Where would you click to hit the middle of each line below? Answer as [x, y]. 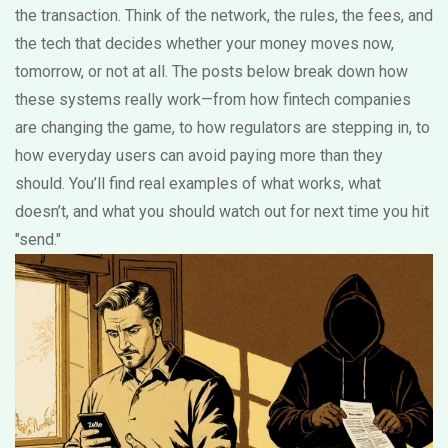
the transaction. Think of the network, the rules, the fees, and [224, 15]
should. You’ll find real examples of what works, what [198, 183]
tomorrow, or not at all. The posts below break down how [211, 71]
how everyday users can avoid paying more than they [199, 155]
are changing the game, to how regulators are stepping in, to [222, 127]
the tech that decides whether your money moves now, [204, 43]
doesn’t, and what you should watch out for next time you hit [222, 211]
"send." [38, 239]
